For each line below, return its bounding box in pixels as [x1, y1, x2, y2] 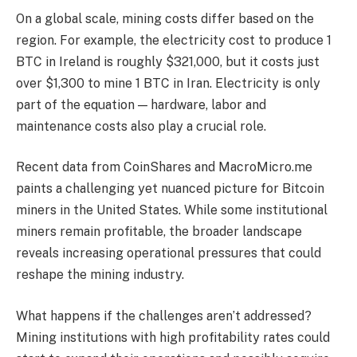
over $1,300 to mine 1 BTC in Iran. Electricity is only [16, 75, 320, 91]
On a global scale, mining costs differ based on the [16, 10, 314, 26]
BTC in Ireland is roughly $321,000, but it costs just [16, 53, 320, 69]
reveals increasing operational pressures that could [16, 245, 321, 261]
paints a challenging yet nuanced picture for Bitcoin [16, 181, 324, 197]
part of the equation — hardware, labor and [16, 96, 266, 112]
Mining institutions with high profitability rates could [16, 329, 330, 345]
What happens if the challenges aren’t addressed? [16, 308, 312, 324]
